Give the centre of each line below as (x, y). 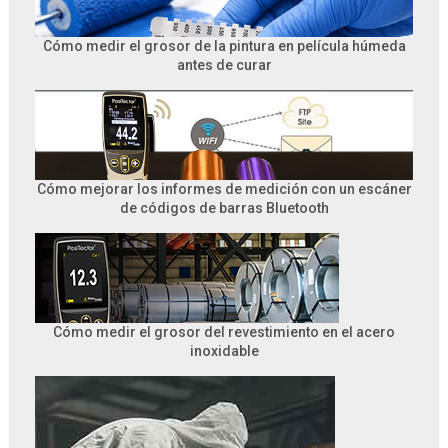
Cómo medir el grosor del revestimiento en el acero (224, 332)
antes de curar (224, 65)
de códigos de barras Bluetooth (224, 208)
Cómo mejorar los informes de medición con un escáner (224, 189)
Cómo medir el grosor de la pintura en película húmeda (224, 46)
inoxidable (224, 351)
